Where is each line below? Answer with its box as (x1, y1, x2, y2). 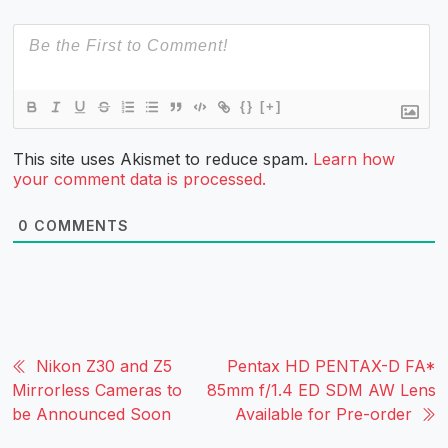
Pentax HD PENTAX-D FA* (227, 356, 436, 377)
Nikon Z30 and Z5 (36, 356, 172, 377)
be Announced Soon (12, 404, 171, 425)
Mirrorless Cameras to (12, 380, 182, 401)
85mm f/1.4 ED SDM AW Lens (207, 380, 436, 401)
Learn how (313, 149, 395, 170)
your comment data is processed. (13, 169, 266, 190)
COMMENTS (29, 217, 129, 235)
